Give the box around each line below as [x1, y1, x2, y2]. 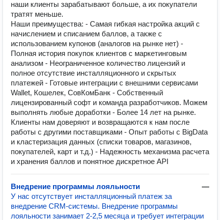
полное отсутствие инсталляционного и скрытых [11, 69, 176, 77]
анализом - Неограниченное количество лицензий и [11, 59, 185, 67]
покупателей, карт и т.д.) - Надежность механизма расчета [11, 147, 209, 156]
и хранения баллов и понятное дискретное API [11, 157, 168, 165]
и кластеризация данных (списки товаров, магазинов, [11, 137, 192, 146]
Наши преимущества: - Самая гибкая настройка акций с [11, 20, 200, 28]
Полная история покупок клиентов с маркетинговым [11, 49, 187, 57]
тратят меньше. [11, 10, 63, 18]
